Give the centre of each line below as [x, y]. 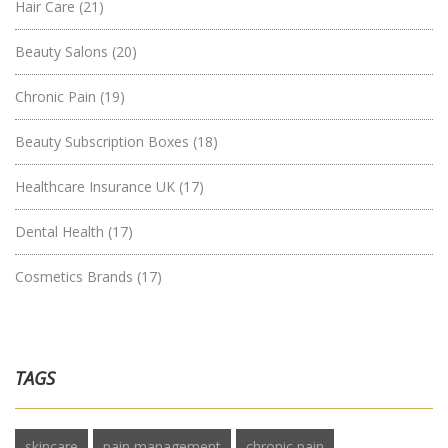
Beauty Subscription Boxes [104, 142]
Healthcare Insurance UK [97, 187]
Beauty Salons [63, 52]
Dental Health [61, 232]
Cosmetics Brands [76, 277]
